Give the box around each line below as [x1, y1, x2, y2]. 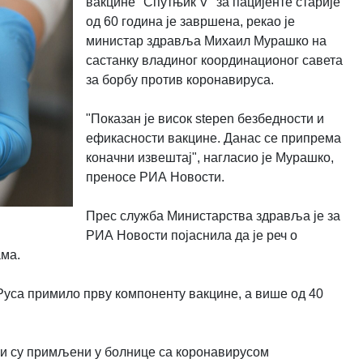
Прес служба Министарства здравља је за [85, 208, 340, 223]
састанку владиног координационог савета [85, 53, 343, 67]
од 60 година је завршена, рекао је [85, 14, 295, 28]
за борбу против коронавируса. [85, 72, 274, 87]
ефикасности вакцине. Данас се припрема [85, 130, 341, 145]
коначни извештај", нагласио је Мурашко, [85, 150, 334, 164]
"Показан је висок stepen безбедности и [85, 111, 324, 126]
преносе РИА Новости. [85, 169, 224, 184]
